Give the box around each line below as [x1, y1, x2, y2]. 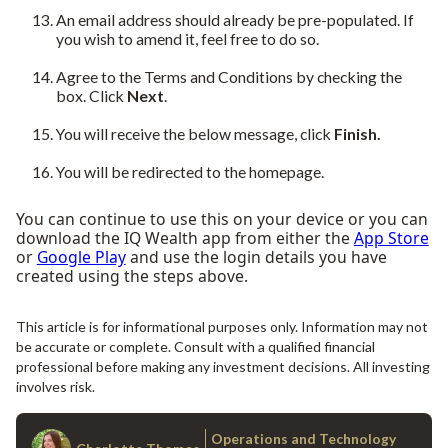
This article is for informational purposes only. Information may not [15, 318, 428, 336]
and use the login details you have [125, 245, 387, 268]
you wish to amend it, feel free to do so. [55, 28, 319, 48]
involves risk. [15, 378, 95, 396]
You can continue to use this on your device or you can [15, 207, 428, 230]
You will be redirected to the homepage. [55, 161, 324, 181]
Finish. [333, 123, 381, 143]
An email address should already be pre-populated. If [55, 9, 414, 29]
